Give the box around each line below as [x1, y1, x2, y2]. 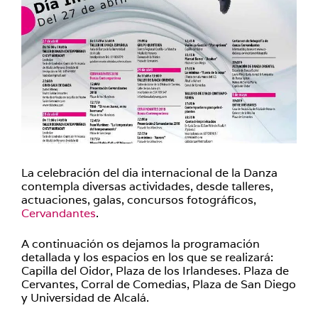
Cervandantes [21, 206, 96, 221]
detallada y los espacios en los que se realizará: [21, 250, 273, 265]
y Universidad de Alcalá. [21, 290, 149, 305]
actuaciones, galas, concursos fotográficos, [21, 192, 256, 207]
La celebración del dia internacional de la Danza [21, 165, 278, 180]
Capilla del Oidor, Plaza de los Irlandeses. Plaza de [21, 263, 289, 278]
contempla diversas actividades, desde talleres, [21, 179, 273, 194]
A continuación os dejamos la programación [21, 236, 260, 251]
